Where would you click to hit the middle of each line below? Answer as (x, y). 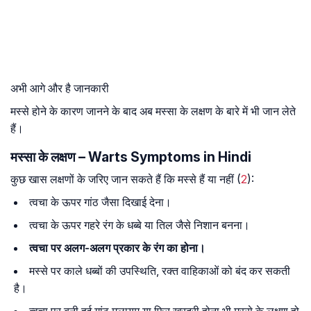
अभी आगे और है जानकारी (60, 89)
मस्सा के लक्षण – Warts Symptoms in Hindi (131, 157)
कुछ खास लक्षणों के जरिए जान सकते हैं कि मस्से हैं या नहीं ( (126, 179)
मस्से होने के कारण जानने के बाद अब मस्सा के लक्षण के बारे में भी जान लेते (153, 111)
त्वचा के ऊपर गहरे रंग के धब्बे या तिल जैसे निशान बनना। (140, 225)
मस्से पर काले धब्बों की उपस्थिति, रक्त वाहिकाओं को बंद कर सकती (160, 271)
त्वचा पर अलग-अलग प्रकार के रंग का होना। (117, 248)
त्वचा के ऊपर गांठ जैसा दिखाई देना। (100, 202)
